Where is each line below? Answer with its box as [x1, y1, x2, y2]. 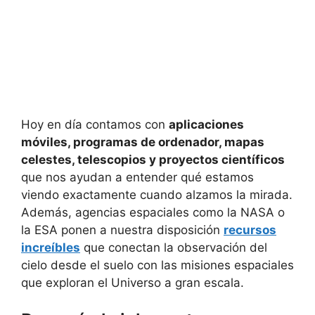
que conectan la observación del [80, 240, 267, 255]
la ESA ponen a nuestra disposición [21, 222, 224, 237]
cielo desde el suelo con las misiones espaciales [21, 257, 294, 272]
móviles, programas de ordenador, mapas [21, 134, 264, 149]
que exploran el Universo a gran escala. [21, 275, 244, 290]
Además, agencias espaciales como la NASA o [21, 205, 285, 219]
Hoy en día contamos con [21, 117, 169, 131]
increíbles [21, 240, 80, 255]
